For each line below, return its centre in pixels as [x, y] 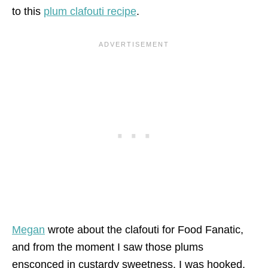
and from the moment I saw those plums [108, 247]
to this [28, 11]
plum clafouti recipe [90, 11]
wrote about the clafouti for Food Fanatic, [144, 230]
